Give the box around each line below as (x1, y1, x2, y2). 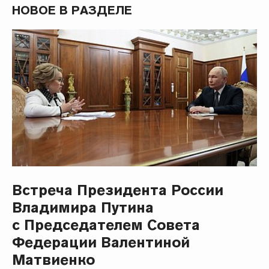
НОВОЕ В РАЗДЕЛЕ (12, 2, 133, 18)
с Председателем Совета (12, 216, 201, 235)
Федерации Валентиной (12, 233, 190, 252)
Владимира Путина (12, 198, 154, 217)
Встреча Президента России (12, 181, 224, 200)
